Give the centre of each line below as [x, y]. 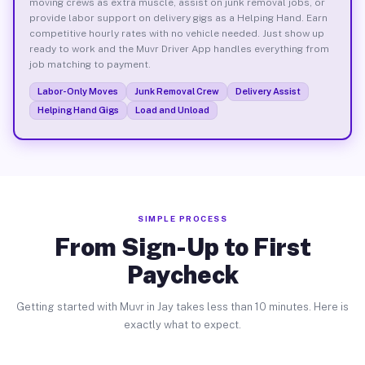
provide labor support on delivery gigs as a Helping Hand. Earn [178, 18]
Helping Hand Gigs [78, 110]
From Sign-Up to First [182, 247]
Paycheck [182, 275]
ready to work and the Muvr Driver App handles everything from [179, 48]
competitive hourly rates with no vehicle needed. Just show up [176, 33]
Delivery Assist [268, 91]
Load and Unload [172, 110]
